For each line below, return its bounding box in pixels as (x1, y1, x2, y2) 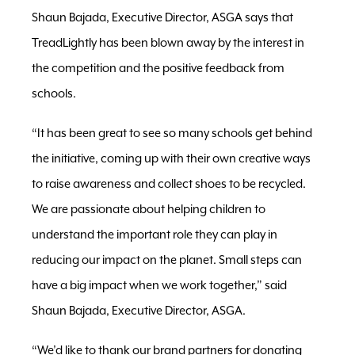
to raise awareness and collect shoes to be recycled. (32, 177, 306, 191)
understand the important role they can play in (32, 227, 277, 242)
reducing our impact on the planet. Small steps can (32, 253, 302, 267)
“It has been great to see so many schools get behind (32, 126, 312, 140)
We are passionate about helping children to (32, 202, 265, 216)
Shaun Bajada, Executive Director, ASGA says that (32, 10, 293, 25)
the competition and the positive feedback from (32, 61, 284, 75)
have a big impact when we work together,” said (32, 278, 287, 292)
